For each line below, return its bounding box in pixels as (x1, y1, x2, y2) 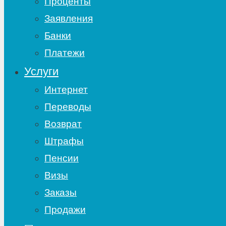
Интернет (44, 84, 88, 95)
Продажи (44, 204, 86, 215)
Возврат (44, 119, 82, 129)
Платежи (44, 47, 85, 58)
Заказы (44, 187, 77, 198)
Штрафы (44, 136, 84, 146)
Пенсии (44, 153, 79, 163)
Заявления (44, 13, 93, 24)
